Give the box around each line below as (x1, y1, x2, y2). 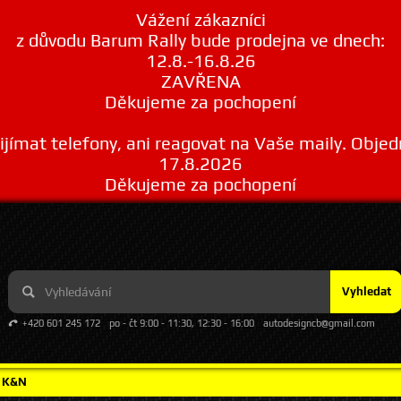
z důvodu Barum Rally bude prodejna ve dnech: (16, 30, 385, 50)
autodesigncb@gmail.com (263, 318, 375, 328)
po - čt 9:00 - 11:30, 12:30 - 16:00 (109, 318, 254, 328)
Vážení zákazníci (135, 9, 266, 30)
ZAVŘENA (160, 71, 241, 91)
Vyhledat (341, 285, 391, 298)
